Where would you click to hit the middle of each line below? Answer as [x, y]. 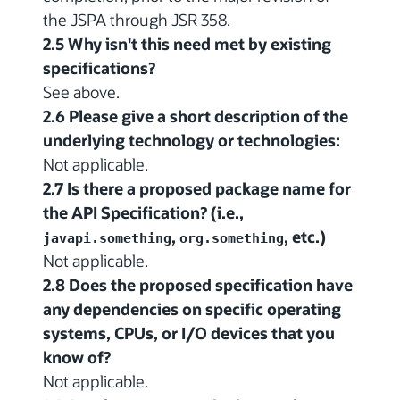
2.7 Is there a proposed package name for [197, 188]
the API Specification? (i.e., [143, 212]
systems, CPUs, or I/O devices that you [189, 333]
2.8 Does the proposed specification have [198, 285]
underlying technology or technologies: [192, 140]
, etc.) [305, 237]
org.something [232, 238]
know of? [77, 357]
